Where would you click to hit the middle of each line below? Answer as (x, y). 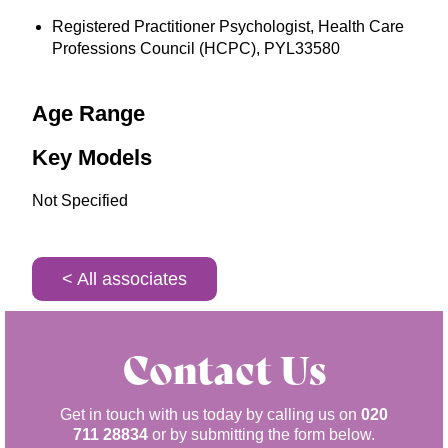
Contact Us (224, 367)
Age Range (89, 113)
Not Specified (80, 200)
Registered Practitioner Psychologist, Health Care (228, 26)
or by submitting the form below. (261, 434)
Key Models (92, 157)
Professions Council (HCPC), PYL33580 (196, 48)
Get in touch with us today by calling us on (210, 414)
